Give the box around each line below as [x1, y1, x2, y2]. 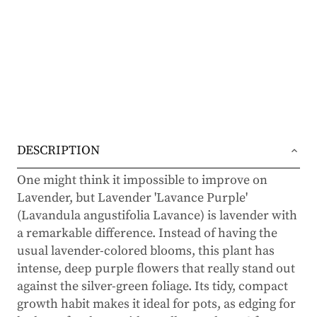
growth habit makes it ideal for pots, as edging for [17, 295, 296, 312]
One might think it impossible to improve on [17, 171, 267, 188]
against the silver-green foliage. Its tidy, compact [17, 277, 288, 294]
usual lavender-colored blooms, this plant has [17, 242, 275, 259]
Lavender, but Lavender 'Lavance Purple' [17, 189, 248, 206]
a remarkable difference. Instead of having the [17, 224, 277, 241]
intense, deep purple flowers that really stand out [17, 260, 295, 277]
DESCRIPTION [17, 142, 100, 158]
